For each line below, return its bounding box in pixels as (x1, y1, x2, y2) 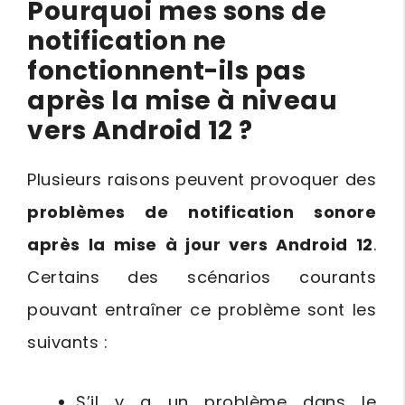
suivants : (27, 331, 108, 353)
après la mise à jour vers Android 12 (27, 233, 373, 256)
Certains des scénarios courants (27, 266, 376, 288)
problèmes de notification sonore (27, 201, 376, 223)
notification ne (27, 24, 227, 59)
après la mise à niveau (27, 83, 337, 118)
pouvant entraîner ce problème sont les (27, 298, 376, 321)
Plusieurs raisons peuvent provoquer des (27, 168, 376, 191)
